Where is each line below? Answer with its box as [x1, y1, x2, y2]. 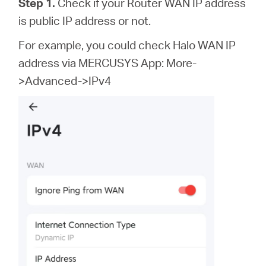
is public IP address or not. [18, 12, 151, 28]
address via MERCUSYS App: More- [18, 55, 197, 70]
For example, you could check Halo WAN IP [18, 37, 236, 52]
